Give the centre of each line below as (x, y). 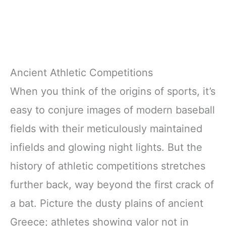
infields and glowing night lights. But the (106, 148)
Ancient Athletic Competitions (81, 73)
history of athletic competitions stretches (108, 166)
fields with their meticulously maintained (106, 129)
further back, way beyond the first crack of (112, 185)
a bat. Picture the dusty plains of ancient (107, 204)
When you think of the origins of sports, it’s (113, 92)
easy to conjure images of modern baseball (112, 110)
